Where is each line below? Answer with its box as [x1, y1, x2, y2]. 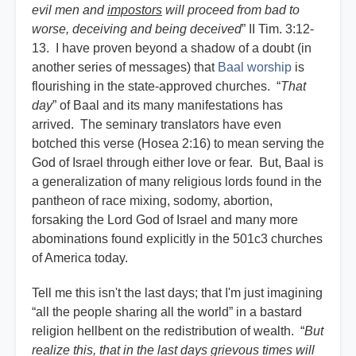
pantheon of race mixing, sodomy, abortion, [32, 194, 273, 208]
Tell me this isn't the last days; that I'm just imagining [32, 286, 323, 300]
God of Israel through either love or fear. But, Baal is [32, 156, 323, 170]
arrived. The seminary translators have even [32, 118, 281, 132]
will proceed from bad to [162, 3, 300, 17]
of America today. [32, 251, 131, 265]
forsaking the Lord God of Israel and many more [32, 213, 298, 227]
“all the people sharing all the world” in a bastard [32, 305, 302, 319]
